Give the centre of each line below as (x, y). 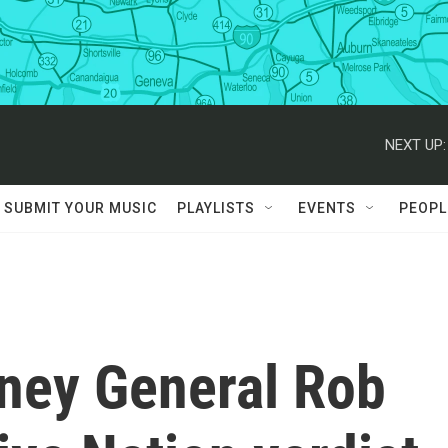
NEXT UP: (415, 144)
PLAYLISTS (216, 208)
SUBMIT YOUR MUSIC (80, 208)
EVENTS (327, 208)
